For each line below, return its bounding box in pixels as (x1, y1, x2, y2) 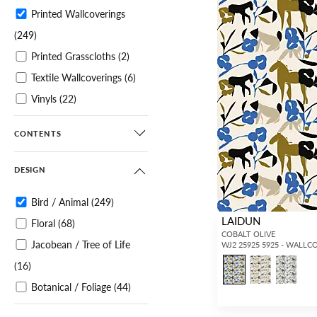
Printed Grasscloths (31, 49, 115, 64)
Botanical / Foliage (31, 279, 111, 294)
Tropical (31, 301, 64, 316)
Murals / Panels (31, 134, 98, 149)
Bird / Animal (31, 195, 88, 209)
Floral (31, 216, 55, 231)
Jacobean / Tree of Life (31, 237, 130, 252)
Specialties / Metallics (31, 113, 125, 127)
